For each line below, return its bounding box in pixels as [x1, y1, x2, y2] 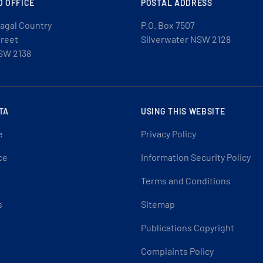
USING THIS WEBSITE [141, 106, 225, 116]
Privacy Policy [141, 128, 196, 139]
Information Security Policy [141, 151, 251, 163]
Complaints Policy [141, 245, 214, 257]
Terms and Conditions [141, 175, 231, 186]
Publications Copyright [141, 222, 234, 233]
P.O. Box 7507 [141, 19, 195, 31]
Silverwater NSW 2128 [141, 33, 231, 45]
